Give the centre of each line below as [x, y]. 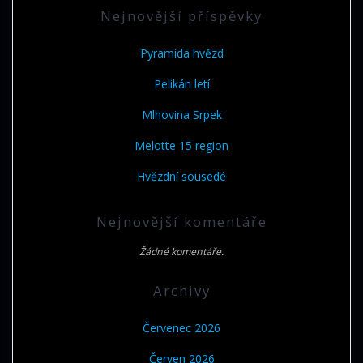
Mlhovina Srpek [181, 115]
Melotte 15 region [181, 146]
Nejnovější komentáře [181, 222]
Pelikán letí [181, 84]
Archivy [181, 291]
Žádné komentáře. [181, 252]
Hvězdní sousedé [181, 177]
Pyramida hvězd [181, 53]
